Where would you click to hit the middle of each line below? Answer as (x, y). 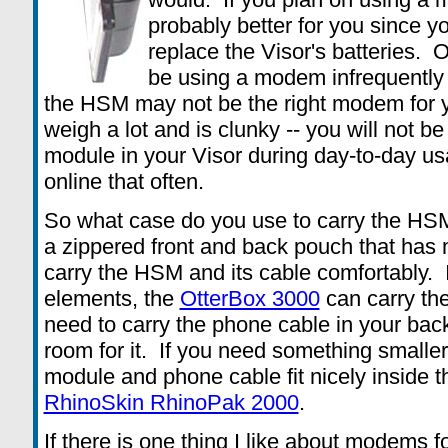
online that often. (123, 181)
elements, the (111, 298)
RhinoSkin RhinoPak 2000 (171, 402)
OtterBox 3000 (249, 298)
